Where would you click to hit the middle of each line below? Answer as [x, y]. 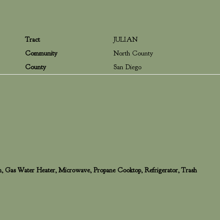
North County [133, 53]
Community [41, 53]
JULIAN [125, 40]
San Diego [127, 67]
